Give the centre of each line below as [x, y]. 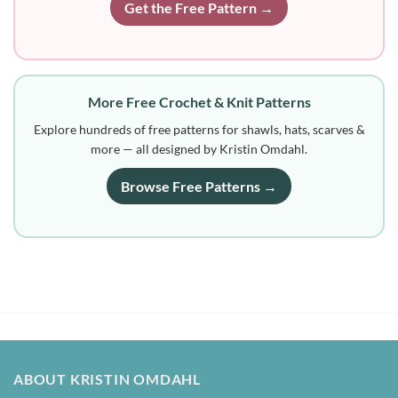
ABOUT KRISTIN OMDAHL [107, 379]
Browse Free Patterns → [199, 186]
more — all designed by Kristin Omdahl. [199, 148]
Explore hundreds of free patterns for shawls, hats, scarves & [199, 129]
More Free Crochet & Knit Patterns [199, 101]
